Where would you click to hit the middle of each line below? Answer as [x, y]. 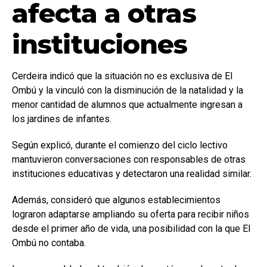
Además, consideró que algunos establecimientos [116, 200]
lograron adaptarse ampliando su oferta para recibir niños [131, 215]
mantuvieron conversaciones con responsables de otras [129, 160]
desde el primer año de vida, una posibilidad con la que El [131, 229]
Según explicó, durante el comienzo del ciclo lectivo [120, 145]
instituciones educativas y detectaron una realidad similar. [132, 174]
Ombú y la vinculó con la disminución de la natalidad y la [128, 91]
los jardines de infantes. [62, 119]
